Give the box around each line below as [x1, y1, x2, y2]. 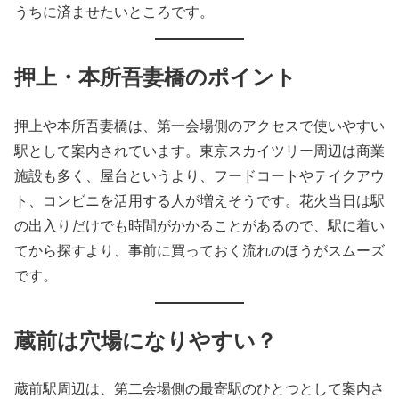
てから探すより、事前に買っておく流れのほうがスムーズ [14, 240, 385, 259]
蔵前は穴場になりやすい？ [14, 323, 277, 355]
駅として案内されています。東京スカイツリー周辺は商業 [14, 140, 385, 159]
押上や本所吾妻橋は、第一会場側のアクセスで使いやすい [14, 115, 385, 134]
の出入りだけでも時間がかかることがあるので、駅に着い [14, 215, 385, 234]
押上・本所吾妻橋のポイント [14, 60, 297, 92]
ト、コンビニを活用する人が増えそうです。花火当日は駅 [14, 190, 385, 209]
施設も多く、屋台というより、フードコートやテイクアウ [14, 165, 385, 184]
